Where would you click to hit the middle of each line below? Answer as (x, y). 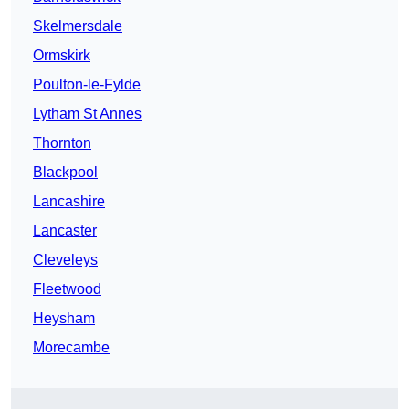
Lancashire (69, 202)
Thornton (62, 143)
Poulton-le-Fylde (87, 85)
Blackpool (65, 173)
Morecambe (71, 348)
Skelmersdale (78, 26)
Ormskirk (62, 56)
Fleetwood (67, 289)
